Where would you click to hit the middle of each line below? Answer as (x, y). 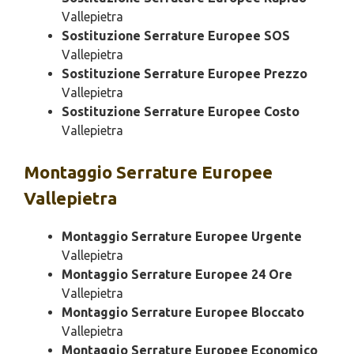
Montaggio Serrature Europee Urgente (182, 237)
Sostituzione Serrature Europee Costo (181, 112)
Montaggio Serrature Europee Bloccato (183, 313)
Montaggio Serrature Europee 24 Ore (177, 275)
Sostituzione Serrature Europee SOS (176, 36)
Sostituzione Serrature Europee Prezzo (185, 74)
